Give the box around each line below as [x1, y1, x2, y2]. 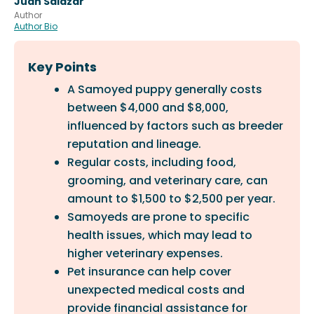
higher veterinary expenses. [67, 245, 223, 261]
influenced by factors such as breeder [67, 118, 283, 134]
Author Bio [14, 20, 57, 32]
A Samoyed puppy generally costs [67, 81, 262, 97]
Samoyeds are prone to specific [67, 209, 250, 225]
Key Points [28, 58, 97, 76]
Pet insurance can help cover [67, 264, 231, 280]
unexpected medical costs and [67, 282, 245, 298]
